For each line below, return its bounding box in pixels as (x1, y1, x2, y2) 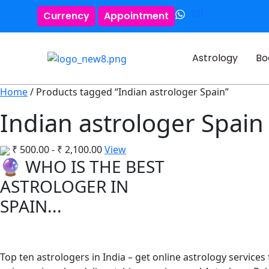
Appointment (104, 9, 169, 23)
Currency (43, 9, 89, 23)
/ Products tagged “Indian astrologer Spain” (28, 85, 229, 98)
